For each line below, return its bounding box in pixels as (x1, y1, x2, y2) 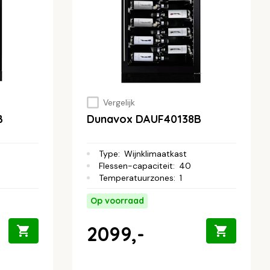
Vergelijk (102, 96, 135, 108)
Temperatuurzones (99, 172, 174, 184)
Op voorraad (90, 195, 144, 207)
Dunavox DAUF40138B (87, 112, 201, 127)
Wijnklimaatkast (124, 148, 187, 160)
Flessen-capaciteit (99, 160, 173, 172)
